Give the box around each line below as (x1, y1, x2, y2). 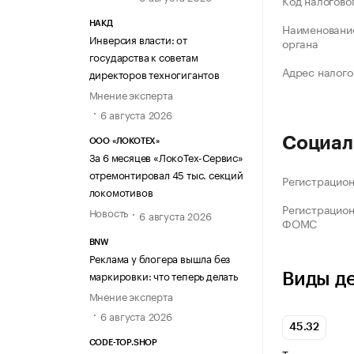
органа (282, 34, 318, 52)
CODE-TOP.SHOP (88, 338, 158, 348)
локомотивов (88, 183, 153, 200)
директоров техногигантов (88, 66, 220, 82)
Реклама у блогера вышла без (88, 249, 231, 265)
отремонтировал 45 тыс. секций (88, 166, 243, 183)
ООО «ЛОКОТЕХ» (88, 137, 160, 146)
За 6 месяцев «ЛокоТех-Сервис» (88, 149, 243, 165)
